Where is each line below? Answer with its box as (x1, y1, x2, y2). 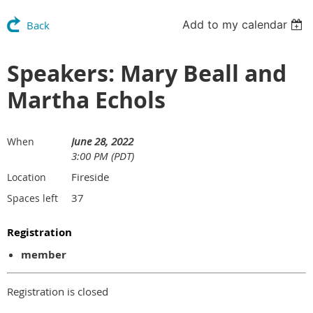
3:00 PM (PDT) (71, 148, 134, 163)
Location (7, 170, 46, 184)
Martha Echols (7, 84, 166, 115)
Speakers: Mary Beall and (7, 57, 286, 89)
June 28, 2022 (71, 133, 133, 148)
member (21, 247, 66, 262)
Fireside (71, 169, 109, 184)
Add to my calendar (182, 17, 288, 31)
